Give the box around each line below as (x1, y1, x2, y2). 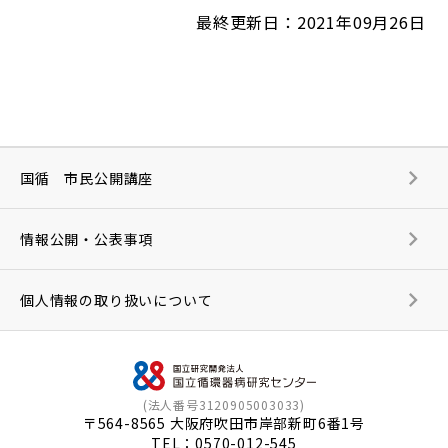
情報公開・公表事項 (20, 229, 154, 250)
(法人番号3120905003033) (142, 395, 306, 413)
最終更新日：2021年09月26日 (195, 10, 426, 35)
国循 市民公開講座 (20, 168, 154, 189)
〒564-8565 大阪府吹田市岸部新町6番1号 (82, 412, 366, 433)
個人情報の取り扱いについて (20, 290, 213, 311)
